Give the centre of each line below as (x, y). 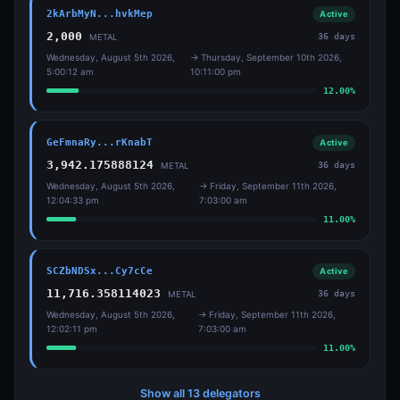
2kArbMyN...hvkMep (100, 13)
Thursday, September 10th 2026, (271, 57)
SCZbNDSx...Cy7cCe (100, 271)
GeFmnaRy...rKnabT (100, 142)
